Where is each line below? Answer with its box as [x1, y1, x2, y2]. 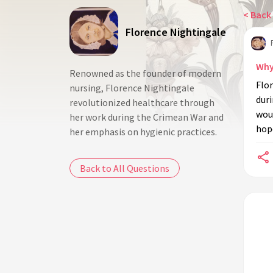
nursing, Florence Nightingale [69, 82, 194, 94]
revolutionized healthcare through [69, 96, 214, 108]
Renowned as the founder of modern [69, 67, 221, 79]
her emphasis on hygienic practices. [69, 126, 217, 138]
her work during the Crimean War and [69, 111, 224, 123]
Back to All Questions [80, 162, 169, 174]
